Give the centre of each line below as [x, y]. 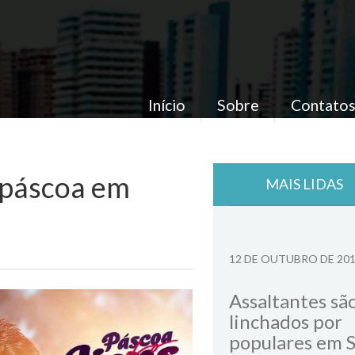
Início [166, 105]
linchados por [286, 321]
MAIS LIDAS [304, 184]
